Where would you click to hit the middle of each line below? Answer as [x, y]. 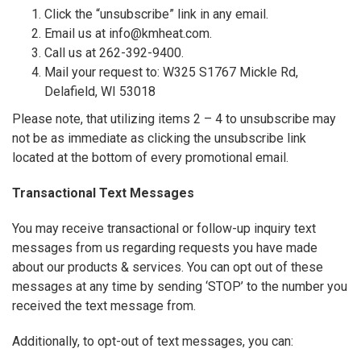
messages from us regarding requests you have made [165, 248]
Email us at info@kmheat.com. [128, 34]
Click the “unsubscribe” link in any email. [156, 15]
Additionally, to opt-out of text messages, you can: [153, 342]
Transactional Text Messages [103, 193]
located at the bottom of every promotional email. [150, 158]
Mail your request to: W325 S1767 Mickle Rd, [171, 73]
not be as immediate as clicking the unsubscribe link [159, 139]
